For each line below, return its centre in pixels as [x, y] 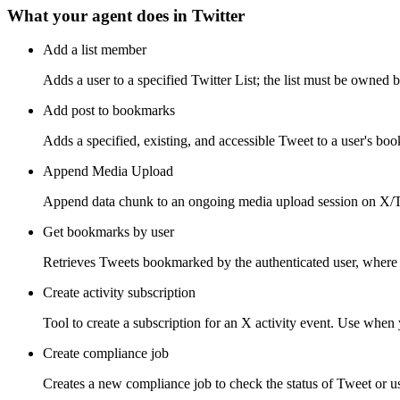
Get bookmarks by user [108, 232]
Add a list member [95, 50]
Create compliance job [106, 354]
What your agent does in [100, 15]
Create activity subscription [119, 293]
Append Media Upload [108, 171]
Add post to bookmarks [109, 111]
